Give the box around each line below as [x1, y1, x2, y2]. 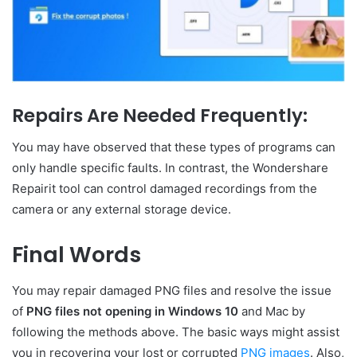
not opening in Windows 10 [83, 303, 238, 319]
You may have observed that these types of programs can [12, 139, 335, 155]
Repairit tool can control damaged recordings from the [12, 181, 317, 197]
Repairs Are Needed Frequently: [12, 102, 308, 128]
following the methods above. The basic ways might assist [12, 324, 339, 339]
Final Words [12, 240, 141, 270]
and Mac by [238, 303, 305, 319]
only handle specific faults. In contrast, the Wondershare [12, 160, 328, 176]
